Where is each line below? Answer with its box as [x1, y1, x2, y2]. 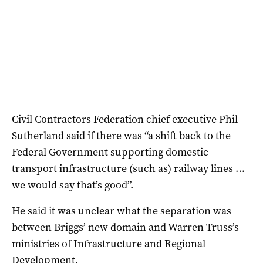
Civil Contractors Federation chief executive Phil [12, 112, 238, 126]
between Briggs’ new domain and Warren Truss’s [12, 220, 239, 234]
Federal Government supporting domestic [12, 144, 208, 159]
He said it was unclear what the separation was [12, 203, 231, 218]
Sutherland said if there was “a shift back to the [12, 128, 231, 143]
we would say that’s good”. [12, 177, 133, 192]
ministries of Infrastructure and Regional [12, 236, 205, 251]
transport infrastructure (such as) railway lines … [12, 161, 245, 176]
